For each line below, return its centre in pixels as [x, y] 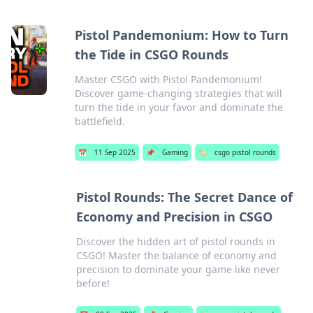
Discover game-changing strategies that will [179, 93]
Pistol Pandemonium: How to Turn [182, 35]
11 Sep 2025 [115, 152]
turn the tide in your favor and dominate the [179, 107]
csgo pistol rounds [246, 152]
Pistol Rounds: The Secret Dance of [184, 197]
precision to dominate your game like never [178, 269]
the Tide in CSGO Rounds [152, 54]
